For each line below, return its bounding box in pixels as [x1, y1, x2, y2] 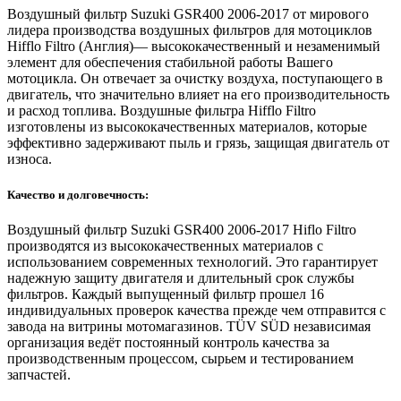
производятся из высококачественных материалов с [7, 237, 323, 253]
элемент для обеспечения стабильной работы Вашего [7, 55, 333, 71]
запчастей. [7, 366, 71, 382]
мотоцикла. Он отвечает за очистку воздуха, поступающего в [7, 71, 383, 87]
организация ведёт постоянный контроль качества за [7, 334, 329, 350]
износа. [7, 151, 52, 167]
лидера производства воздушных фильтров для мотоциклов [7, 22, 372, 38]
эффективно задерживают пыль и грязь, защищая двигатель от [7, 135, 389, 151]
